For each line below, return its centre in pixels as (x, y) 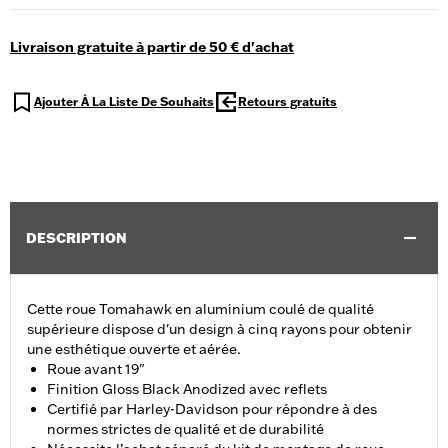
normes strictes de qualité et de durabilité (185, 429)
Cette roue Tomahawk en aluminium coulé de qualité (200, 309)
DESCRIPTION (76, 238)
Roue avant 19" (96, 369)
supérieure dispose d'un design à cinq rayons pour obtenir (219, 329)
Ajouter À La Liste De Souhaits (124, 102)
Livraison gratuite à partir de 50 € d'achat (152, 47)
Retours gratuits (287, 102)
